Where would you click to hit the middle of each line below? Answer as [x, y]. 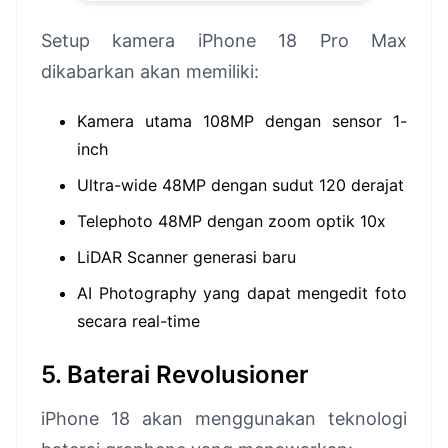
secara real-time [138, 321]
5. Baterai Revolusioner [175, 374]
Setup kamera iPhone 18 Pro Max [224, 40]
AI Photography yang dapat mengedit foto [242, 293]
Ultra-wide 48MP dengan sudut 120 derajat [240, 185]
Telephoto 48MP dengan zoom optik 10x [231, 221]
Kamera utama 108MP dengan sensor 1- [242, 121]
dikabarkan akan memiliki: [150, 71]
